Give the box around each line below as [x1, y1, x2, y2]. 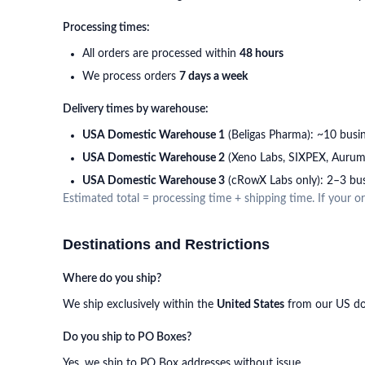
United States [217, 299, 284, 310]
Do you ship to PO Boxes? [63, 332, 191, 343]
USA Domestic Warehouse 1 [82, 130, 225, 141]
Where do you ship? [63, 273, 161, 284]
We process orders [82, 71, 179, 82]
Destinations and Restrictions [63, 236, 270, 253]
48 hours [240, 48, 284, 59]
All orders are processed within [82, 48, 240, 59]
